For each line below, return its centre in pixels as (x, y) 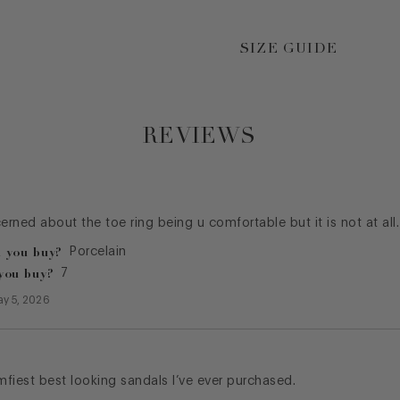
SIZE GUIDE (288, 48)
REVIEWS (200, 136)
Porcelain (98, 252)
